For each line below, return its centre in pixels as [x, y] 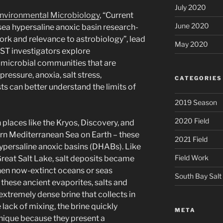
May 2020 [191, 44]
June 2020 [192, 25]
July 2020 [190, 7]
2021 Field [191, 139]
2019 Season [196, 102]
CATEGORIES [198, 78]
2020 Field [192, 120]
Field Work [191, 157]
